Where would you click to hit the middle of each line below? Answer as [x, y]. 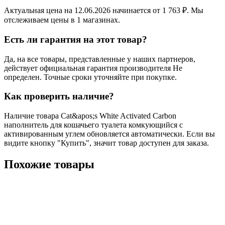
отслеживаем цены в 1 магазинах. [62, 20]
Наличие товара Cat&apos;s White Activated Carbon [90, 116]
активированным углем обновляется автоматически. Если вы [109, 134]
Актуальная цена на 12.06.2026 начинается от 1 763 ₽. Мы [104, 11]
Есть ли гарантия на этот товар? [76, 39]
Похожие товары [49, 164]
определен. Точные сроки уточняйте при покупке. [90, 77]
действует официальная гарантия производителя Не [93, 68]
